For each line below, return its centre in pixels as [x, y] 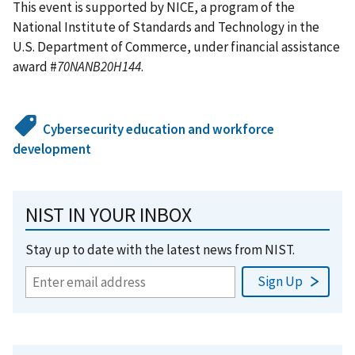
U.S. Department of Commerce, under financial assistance [176, 46]
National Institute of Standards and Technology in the [166, 27]
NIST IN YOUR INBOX [109, 214]
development [52, 149]
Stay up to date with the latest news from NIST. [160, 249]
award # [35, 66]
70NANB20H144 [99, 66]
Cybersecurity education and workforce [159, 129]
